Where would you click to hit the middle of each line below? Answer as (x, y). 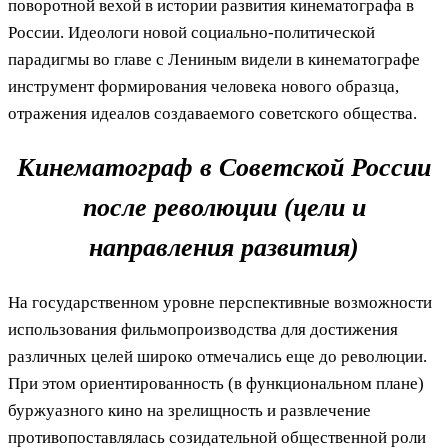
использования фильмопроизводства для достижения (203, 329)
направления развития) (224, 247)
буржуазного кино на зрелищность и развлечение (189, 410)
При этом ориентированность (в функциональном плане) (216, 383)
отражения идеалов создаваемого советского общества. (212, 113)
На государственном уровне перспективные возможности (220, 302)
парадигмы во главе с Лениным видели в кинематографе (214, 59)
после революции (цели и (224, 207)
